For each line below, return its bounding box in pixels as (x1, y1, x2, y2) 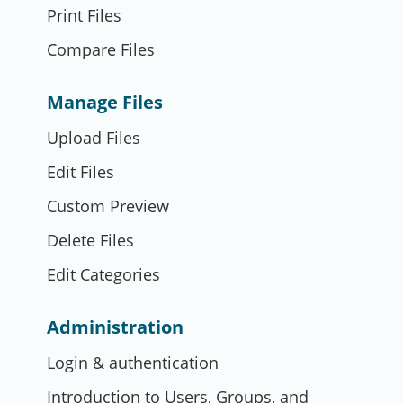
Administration (47, 315, 184, 339)
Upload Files (47, 127, 140, 148)
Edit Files (47, 161, 114, 183)
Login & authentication (47, 352, 219, 373)
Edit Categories (47, 264, 160, 285)
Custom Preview (47, 195, 169, 217)
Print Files (47, 4, 121, 26)
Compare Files (47, 39, 155, 60)
